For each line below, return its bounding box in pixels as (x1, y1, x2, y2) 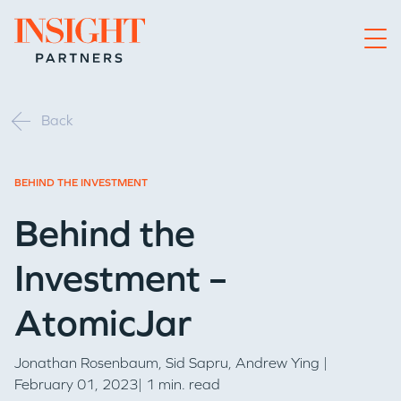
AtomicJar (14, 301, 192, 346)
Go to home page (13, 19, 127, 36)
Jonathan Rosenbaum (14, 354, 158, 371)
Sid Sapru (166, 354, 228, 371)
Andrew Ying (235, 354, 320, 371)
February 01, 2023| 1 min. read (14, 376, 220, 393)
